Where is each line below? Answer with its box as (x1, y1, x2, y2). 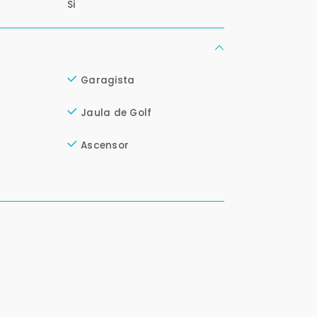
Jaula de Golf (81, 106, 152, 120)
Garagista (81, 74, 135, 88)
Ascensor (81, 139, 129, 153)
